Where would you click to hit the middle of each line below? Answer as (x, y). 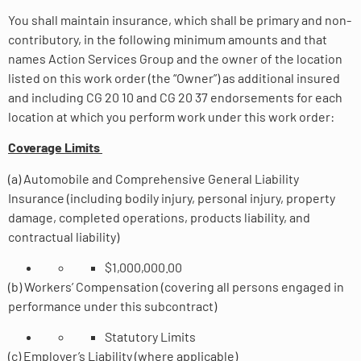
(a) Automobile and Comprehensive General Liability (154, 178)
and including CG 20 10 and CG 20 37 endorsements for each (175, 97)
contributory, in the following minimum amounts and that (168, 39)
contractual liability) (64, 236)
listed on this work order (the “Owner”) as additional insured (174, 77)
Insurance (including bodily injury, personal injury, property (172, 197)
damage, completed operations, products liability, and (159, 217)
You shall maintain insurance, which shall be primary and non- (180, 19)
